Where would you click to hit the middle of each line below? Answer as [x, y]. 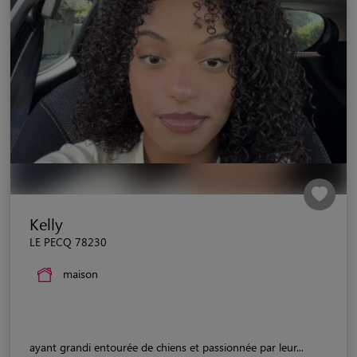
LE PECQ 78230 [68, 241]
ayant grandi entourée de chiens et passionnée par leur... [167, 347]
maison [80, 273]
